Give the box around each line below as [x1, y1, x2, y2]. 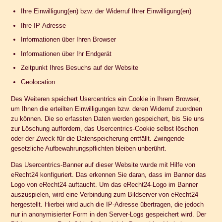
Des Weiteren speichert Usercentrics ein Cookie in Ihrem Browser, [11, 95, 201, 103]
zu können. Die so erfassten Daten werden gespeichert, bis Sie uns [11, 114, 205, 122]
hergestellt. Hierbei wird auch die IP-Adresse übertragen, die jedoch [11, 200, 204, 208]
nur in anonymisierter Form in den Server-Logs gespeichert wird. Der [11, 210, 207, 218]
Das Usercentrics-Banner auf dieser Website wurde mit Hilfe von [11, 161, 196, 168]
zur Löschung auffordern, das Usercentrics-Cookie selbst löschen [11, 124, 199, 132]
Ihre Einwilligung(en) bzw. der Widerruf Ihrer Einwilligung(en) [20, 7, 191, 15]
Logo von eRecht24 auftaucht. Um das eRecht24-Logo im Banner [11, 180, 198, 188]
